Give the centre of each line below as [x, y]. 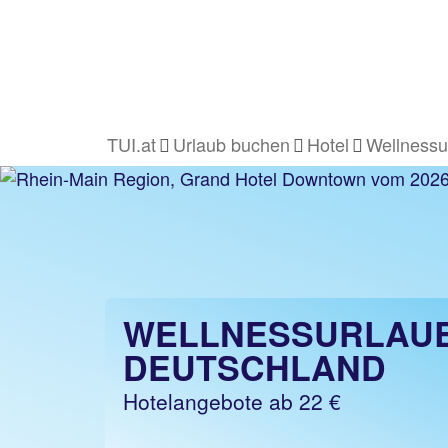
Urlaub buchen [231, 144]
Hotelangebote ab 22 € [232, 401]
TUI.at [131, 144]
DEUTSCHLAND [254, 367]
